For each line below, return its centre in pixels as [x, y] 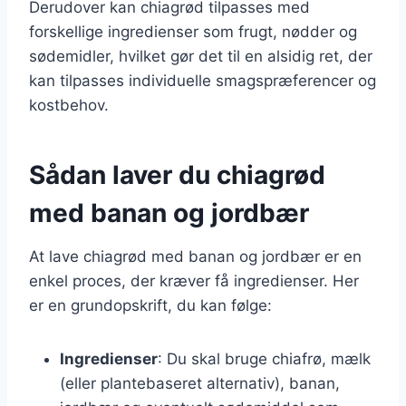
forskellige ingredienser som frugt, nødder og [193, 31]
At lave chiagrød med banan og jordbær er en [195, 256]
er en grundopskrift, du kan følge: [150, 305]
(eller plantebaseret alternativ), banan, [200, 383]
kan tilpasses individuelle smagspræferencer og [203, 80]
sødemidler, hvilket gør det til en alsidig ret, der [201, 56]
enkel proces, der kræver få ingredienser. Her [194, 280]
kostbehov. [69, 105]
